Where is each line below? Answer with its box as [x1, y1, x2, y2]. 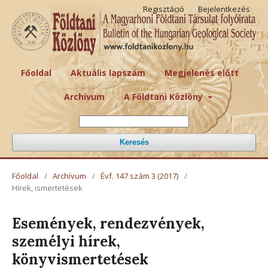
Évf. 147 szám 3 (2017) [100, 170, 178, 181]
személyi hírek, [12, 232, 120, 251]
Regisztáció [143, 4, 184, 14]
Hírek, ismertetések [12, 182, 83, 193]
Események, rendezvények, [12, 214, 205, 233]
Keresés [119, 137, 149, 147]
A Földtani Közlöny [124, 90, 206, 102]
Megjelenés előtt [165, 66, 239, 78]
